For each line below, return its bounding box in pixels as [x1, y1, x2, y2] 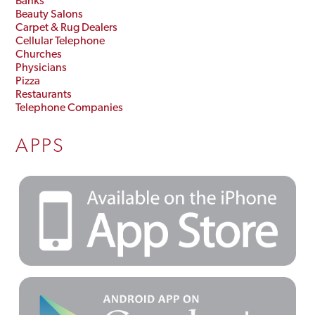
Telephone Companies [15, 100, 124, 114]
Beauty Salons [15, 6, 84, 20]
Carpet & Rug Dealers [15, 20, 118, 34]
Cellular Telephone [15, 33, 105, 47]
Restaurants [15, 86, 72, 101]
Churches [15, 46, 63, 60]
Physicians [15, 60, 67, 74]
